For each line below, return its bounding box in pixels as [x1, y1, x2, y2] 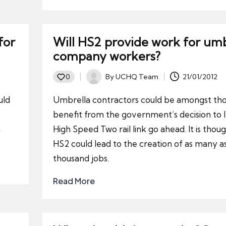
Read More [52, 176, 95, 186]
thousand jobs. [52, 153, 109, 163]
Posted [85, 77, 109, 87]
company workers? [52, 48, 160, 64]
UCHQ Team [115, 72, 158, 81]
